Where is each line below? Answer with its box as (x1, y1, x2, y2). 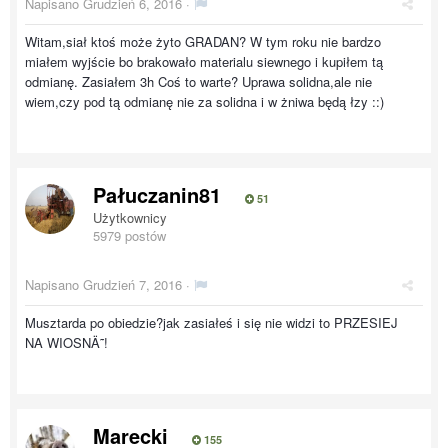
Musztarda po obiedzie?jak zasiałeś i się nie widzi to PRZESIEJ (25, 313, 398, 332)
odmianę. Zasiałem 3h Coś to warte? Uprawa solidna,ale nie (25, 72, 372, 91)
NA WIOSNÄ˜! (25, 333, 108, 352)
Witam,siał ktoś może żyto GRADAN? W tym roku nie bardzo (25, 32, 381, 51)
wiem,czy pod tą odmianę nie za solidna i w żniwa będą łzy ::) (25, 92, 384, 111)
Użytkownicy (93, 208, 167, 227)
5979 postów (93, 226, 166, 245)
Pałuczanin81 (93, 180, 221, 209)
